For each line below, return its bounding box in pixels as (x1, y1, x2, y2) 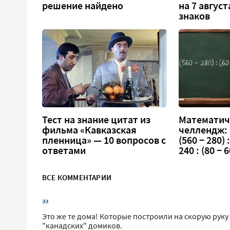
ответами (42, 144, 86, 157)
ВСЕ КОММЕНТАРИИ (42, 172, 111, 183)
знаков (179, 10, 210, 23)
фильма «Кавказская (42, 124, 137, 137)
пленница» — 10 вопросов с (42, 134, 166, 147)
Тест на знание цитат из (42, 113, 150, 126)
